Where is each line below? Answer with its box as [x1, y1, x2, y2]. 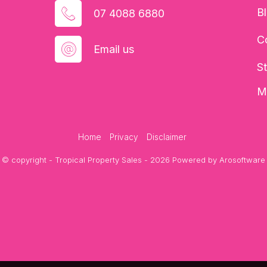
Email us [94, 43, 135, 56]
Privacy [109, 132, 138, 142]
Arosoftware [219, 154, 265, 164]
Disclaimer [146, 132, 187, 142]
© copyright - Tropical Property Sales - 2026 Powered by [2, 154, 219, 164]
